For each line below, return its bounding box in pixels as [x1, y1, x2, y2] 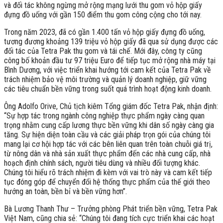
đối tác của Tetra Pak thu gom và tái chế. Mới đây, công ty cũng [4, 46, 202, 56]
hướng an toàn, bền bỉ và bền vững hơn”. [4, 186, 127, 196]
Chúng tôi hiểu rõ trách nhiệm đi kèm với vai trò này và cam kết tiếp [4, 167, 212, 177]
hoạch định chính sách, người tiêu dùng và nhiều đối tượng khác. [4, 158, 200, 168]
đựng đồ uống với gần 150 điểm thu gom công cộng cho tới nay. [4, 9, 202, 19]
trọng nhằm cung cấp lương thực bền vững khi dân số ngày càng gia [4, 120, 214, 130]
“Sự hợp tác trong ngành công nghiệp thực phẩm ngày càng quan [4, 111, 205, 120]
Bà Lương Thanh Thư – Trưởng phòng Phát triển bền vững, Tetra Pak [4, 204, 218, 214]
